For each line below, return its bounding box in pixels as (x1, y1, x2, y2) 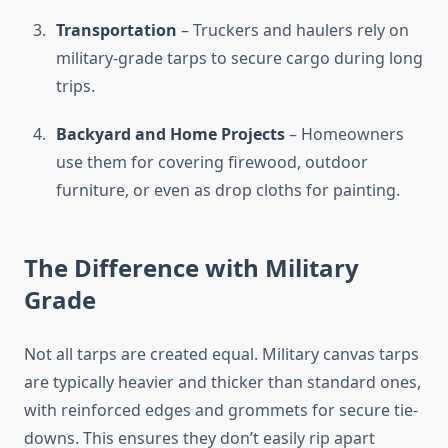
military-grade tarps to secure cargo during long (56, 47, 423, 70)
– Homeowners (285, 123, 404, 146)
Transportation (56, 19, 177, 42)
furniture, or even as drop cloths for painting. (56, 179, 400, 202)
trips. (56, 75, 95, 98)
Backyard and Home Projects (56, 123, 285, 146)
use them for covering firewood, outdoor (56, 151, 368, 174)
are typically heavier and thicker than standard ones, (24, 371, 421, 394)
